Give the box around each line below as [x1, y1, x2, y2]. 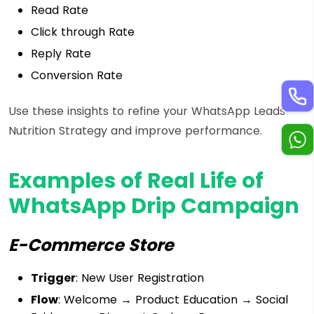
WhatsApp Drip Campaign [8, 191, 299, 221]
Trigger [31, 269, 76, 286]
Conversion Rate [31, 67, 123, 83]
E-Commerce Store [8, 233, 174, 257]
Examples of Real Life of [8, 165, 264, 196]
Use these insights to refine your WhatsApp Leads [8, 102, 285, 119]
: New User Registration [76, 269, 207, 286]
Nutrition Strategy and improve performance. [8, 122, 262, 139]
